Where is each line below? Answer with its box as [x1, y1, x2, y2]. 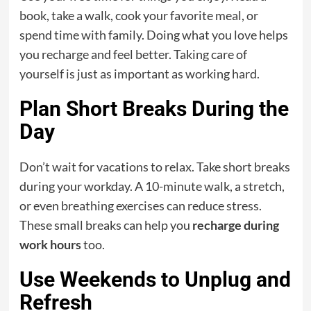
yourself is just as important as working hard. [19, 65, 260, 81]
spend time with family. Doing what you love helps [19, 26, 288, 42]
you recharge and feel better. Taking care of [19, 46, 247, 62]
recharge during [192, 217, 279, 233]
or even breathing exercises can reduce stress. [19, 197, 262, 213]
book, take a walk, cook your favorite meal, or [19, 7, 258, 23]
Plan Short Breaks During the [19, 96, 289, 121]
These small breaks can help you [19, 217, 192, 233]
